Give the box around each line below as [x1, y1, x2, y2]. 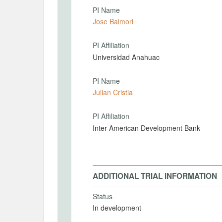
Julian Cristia [93, 87, 133, 97]
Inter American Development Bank [93, 122, 200, 133]
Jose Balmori [110, 16, 133, 26]
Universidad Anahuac [93, 52, 160, 62]
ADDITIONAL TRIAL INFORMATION [93, 170, 217, 181]
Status [93, 191, 112, 201]
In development [93, 203, 141, 213]
